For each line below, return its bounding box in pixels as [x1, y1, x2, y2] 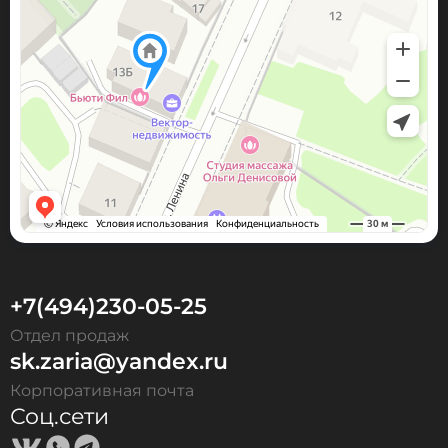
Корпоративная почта [10, 381, 194, 401]
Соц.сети [10, 403, 109, 431]
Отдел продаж [10, 326, 129, 346]
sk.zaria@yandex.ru [10, 348, 228, 376]
